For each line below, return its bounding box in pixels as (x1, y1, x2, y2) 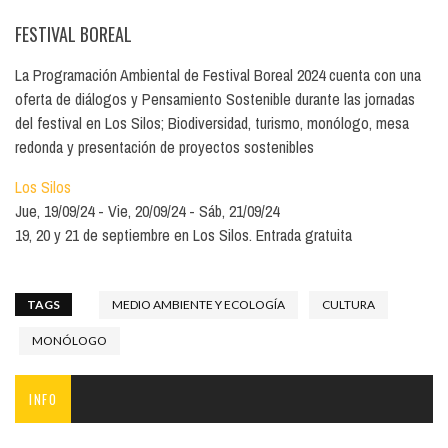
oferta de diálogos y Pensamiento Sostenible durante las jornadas (15, 87, 415, 110)
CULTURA (322, 296, 375, 312)
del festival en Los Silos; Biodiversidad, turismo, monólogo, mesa (15, 111, 409, 134)
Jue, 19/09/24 (15, 199, 94, 222)
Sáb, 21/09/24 (199, 199, 279, 222)
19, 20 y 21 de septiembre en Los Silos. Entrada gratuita (15, 223, 352, 246)
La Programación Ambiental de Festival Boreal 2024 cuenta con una (15, 63, 421, 86)
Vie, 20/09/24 (108, 199, 185, 222)
